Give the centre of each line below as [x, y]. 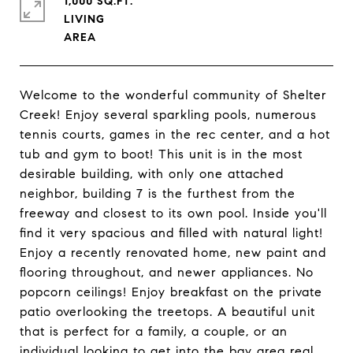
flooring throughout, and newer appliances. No [167, 272]
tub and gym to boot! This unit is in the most [161, 154]
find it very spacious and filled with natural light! [171, 233]
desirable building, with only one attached [152, 174]
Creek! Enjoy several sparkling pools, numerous [168, 115]
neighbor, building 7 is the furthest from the [158, 193]
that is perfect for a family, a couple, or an [154, 331]
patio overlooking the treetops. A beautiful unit [167, 312]
